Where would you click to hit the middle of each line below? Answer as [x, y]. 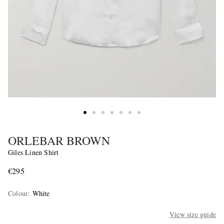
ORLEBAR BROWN [59, 141]
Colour [18, 193]
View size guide [192, 214]
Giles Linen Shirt [33, 152]
